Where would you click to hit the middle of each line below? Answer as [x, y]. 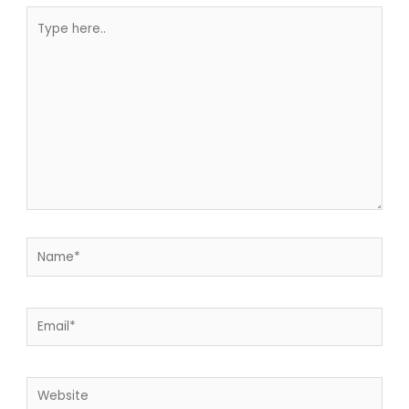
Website [52, 388]
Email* [45, 318]
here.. [43, 40]
